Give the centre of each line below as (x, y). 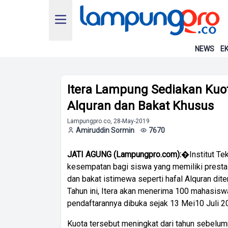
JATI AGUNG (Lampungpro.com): (124, 154)
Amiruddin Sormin (105, 130)
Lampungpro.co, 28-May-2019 (108, 121)
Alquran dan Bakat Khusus (140, 106)
